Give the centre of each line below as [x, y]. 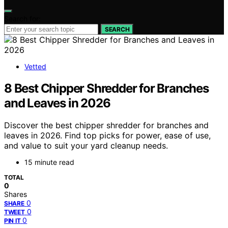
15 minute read [49, 162]
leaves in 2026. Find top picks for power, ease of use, [107, 136]
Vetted [35, 66]
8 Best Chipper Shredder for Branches [106, 88]
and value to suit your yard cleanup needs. [86, 146]
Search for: [22, 18]
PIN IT [12, 221]
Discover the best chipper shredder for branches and [106, 125]
